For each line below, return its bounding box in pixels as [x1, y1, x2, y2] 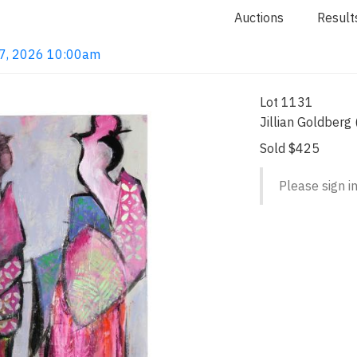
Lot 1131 [260, 93, 314, 110]
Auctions [234, 10, 284, 25]
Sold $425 [260, 140, 320, 156]
